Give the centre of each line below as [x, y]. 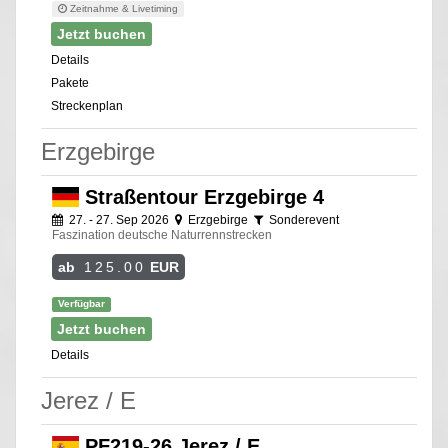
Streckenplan [87, 105]
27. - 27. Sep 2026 [119, 219]
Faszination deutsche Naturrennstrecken [162, 234]
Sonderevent [302, 219]
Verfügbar [82, 303]
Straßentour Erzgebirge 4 [201, 196]
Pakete [70, 82]
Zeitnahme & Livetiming [123, 8]
